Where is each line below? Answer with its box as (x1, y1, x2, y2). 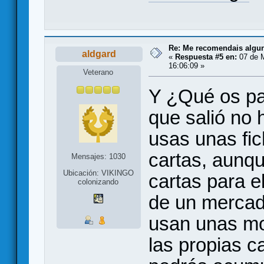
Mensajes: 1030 (71, 152, 126, 161)
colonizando (78, 177, 119, 187)
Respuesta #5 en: (175, 52, 237, 61)
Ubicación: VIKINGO (62, 169, 134, 178)
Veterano (83, 68, 114, 77)
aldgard (81, 48, 116, 59)
